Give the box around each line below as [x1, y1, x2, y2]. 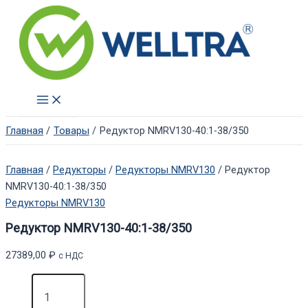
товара [5, 288, 37, 300]
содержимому [5, 40, 71, 52]
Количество [5, 274, 59, 286]
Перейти [5, 7, 45, 19]
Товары [53, 124, 89, 137]
